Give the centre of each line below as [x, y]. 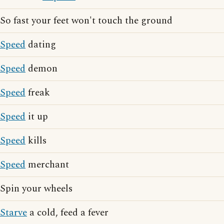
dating [41, 45]
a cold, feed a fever [68, 213]
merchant [47, 165]
